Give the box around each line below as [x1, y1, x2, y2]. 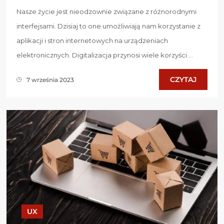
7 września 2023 [26, 75, 74, 83]
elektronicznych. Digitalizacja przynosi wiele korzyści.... [16, 51, 193, 59]
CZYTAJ [170, 75, 196, 84]
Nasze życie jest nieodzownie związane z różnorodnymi [16, 7, 196, 16]
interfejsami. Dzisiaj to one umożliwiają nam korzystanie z [16, 22, 200, 30]
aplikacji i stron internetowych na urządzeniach [16, 36, 168, 45]
